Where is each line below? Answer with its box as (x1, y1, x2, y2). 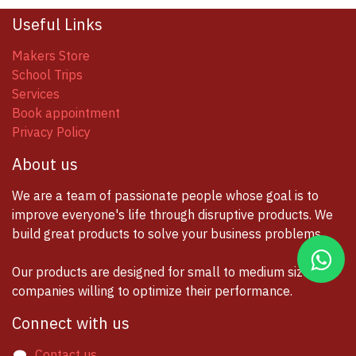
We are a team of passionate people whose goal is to (12, 186, 319, 206)
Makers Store (12, 46, 90, 66)
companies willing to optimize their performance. (12, 281, 292, 301)
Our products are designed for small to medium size (12, 262, 310, 282)
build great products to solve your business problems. (12, 224, 323, 244)
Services (12, 84, 60, 104)
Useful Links (12, 12, 103, 37)
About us (12, 152, 78, 176)
